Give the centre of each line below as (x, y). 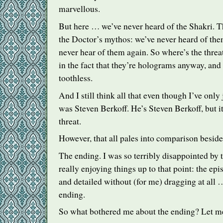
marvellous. (79, 9)
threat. (70, 121)
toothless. (76, 78)
